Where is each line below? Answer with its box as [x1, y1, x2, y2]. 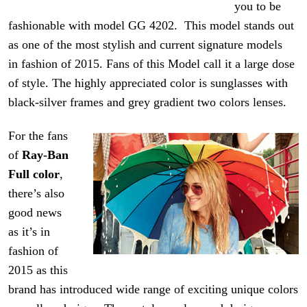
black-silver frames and [8, 95, 129, 109]
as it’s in [8, 225, 51, 239]
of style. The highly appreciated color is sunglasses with [8, 75, 288, 90]
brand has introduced [8, 282, 116, 297]
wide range [116, 282, 171, 297]
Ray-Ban [22, 148, 69, 162]
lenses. [249, 95, 287, 109]
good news [8, 206, 62, 220]
